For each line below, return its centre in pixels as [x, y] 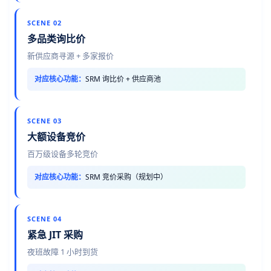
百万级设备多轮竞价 [63, 154]
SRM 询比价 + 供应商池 [123, 79]
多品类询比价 [56, 39]
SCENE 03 [44, 121]
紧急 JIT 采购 [55, 235]
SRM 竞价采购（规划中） [126, 177]
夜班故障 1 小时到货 [63, 252]
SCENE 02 [44, 23]
